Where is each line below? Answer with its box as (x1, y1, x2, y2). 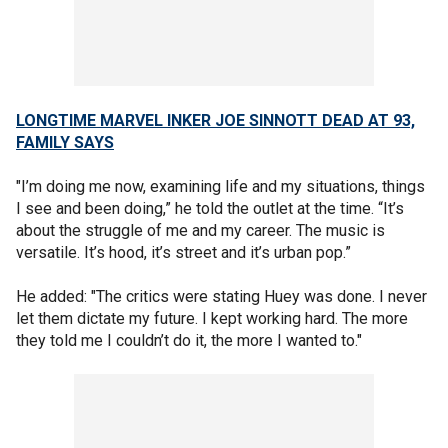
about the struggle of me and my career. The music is (16, 220, 385, 240)
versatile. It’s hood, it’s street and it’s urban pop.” (16, 242, 351, 262)
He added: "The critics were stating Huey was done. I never (16, 286, 427, 306)
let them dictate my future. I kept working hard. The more (16, 308, 408, 328)
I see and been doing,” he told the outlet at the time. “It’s (16, 198, 404, 218)
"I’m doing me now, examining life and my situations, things (16, 176, 425, 196)
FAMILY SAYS (16, 132, 114, 152)
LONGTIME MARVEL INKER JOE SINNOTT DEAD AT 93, (16, 110, 415, 130)
